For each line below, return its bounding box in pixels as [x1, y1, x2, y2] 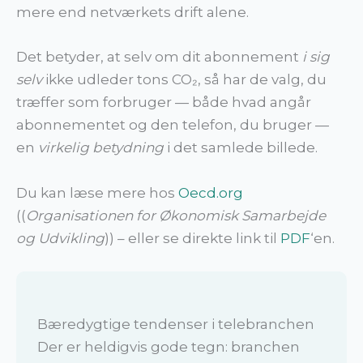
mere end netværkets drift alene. [16, 4, 249, 21]
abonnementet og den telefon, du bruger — [16, 117, 329, 134]
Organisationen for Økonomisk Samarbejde [26, 207, 326, 224]
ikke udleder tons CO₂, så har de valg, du [42, 71, 327, 88]
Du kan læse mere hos [16, 184, 178, 201]
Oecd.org [178, 184, 243, 201]
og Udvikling [16, 229, 105, 246]
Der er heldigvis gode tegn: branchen [36, 338, 300, 355]
